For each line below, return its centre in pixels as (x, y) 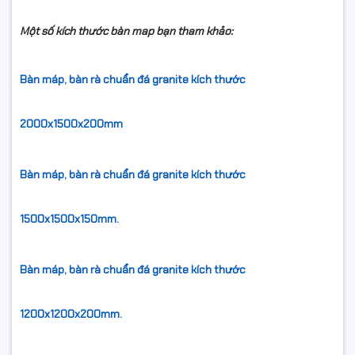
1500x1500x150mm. (69, 219)
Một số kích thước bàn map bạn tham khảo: (126, 31)
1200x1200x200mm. (71, 314)
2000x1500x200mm (71, 124)
